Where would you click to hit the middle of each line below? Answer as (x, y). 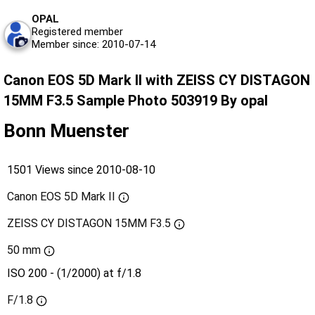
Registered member (77, 32)
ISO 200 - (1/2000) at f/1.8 (74, 274)
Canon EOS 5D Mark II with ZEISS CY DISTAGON (157, 81)
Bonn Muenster (66, 131)
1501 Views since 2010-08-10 (81, 170)
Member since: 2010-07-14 (94, 45)
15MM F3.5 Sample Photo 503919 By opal (136, 101)
